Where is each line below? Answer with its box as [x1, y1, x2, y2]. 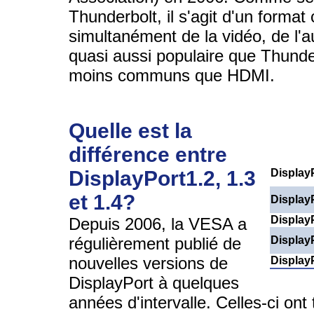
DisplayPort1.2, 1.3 [69, 166, 256, 190]
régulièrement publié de [69, 233, 241, 253]
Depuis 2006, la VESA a [69, 214, 247, 233]
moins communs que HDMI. [69, 65, 275, 85]
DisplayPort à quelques [69, 273, 239, 292]
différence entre [69, 142, 227, 166]
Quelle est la [69, 118, 192, 142]
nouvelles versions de [69, 253, 228, 273]
